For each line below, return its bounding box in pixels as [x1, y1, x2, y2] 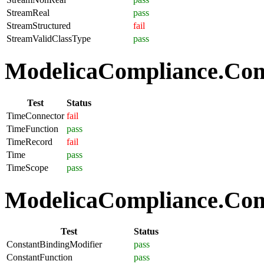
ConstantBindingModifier [6, 239, 102, 250]
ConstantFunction [6, 252, 72, 263]
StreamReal [6, 8, 49, 18]
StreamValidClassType [6, 34, 91, 44]
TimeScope [6, 162, 48, 173]
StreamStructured [6, 21, 71, 31]
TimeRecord [6, 136, 52, 147]
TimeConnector [6, 110, 64, 121]
